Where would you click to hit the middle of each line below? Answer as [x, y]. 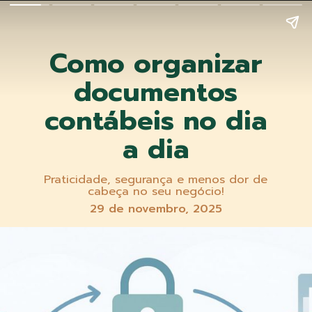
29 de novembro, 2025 [156, 209]
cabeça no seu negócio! [156, 191]
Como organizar [156, 63]
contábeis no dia [156, 120]
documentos [156, 92]
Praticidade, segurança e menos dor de [156, 179]
